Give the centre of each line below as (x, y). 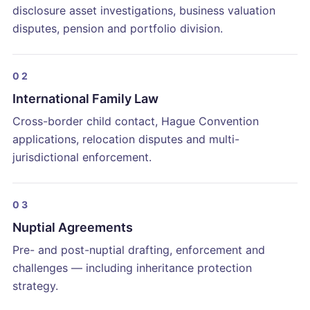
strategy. (35, 286)
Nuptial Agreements (73, 228)
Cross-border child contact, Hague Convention (136, 121)
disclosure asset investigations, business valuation (144, 11)
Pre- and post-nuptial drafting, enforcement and (139, 250)
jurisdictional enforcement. (82, 157)
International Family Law (85, 99)
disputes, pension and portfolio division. (118, 29)
